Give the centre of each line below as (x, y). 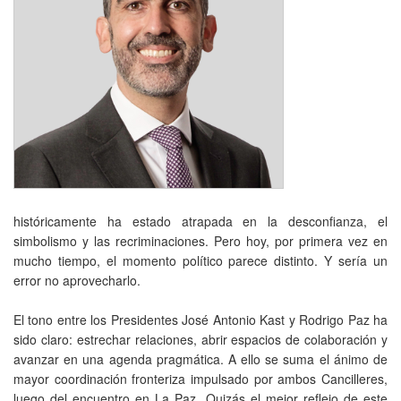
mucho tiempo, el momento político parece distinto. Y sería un (200, 260)
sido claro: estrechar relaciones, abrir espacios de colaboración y (200, 339)
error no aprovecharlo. (77, 280)
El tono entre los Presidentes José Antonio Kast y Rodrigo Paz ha (200, 319)
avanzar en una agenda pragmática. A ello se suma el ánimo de (200, 358)
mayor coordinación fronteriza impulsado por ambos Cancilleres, (200, 378)
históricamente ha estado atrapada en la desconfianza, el (200, 221)
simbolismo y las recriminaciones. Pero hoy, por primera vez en (200, 240)
